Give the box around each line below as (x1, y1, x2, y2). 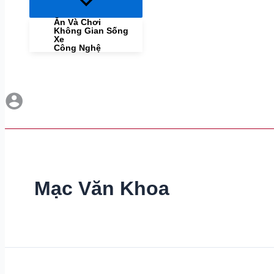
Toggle (77, 6, 107, 17)
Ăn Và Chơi (54, 17, 101, 28)
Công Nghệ (54, 43, 101, 53)
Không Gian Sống (54, 26, 128, 36)
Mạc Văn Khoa (34, 177, 169, 199)
